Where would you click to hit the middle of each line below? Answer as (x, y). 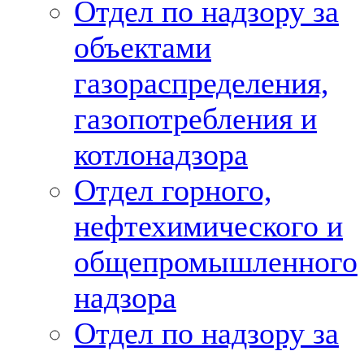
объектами (143, 47)
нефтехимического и (208, 226)
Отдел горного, (173, 190)
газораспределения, (201, 83)
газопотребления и (195, 119)
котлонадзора (161, 154)
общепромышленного (216, 262)
